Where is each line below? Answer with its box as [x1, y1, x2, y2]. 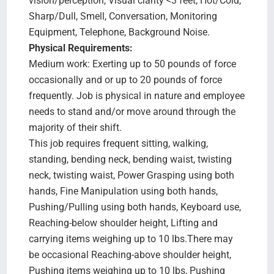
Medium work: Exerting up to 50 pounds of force [28, 57, 236, 70]
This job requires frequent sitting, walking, [28, 137, 208, 149]
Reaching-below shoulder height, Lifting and [28, 217, 218, 229]
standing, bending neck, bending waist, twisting [28, 153, 232, 165]
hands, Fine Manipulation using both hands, [28, 185, 218, 197]
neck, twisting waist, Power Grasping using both [28, 169, 234, 181]
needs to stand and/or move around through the [28, 105, 235, 117]
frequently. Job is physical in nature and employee [28, 89, 245, 102]
